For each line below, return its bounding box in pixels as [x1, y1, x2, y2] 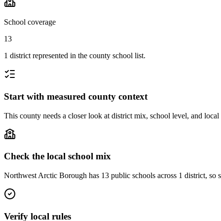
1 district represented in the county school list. [4, 51, 146, 60]
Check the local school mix [4, 151, 111, 162]
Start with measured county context [4, 91, 147, 102]
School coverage [4, 18, 56, 27]
